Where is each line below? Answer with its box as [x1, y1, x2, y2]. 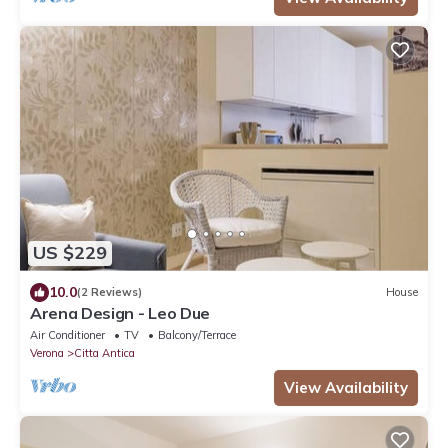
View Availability [284, 377, 408, 397]
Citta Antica [74, 345, 135, 360]
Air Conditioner [30, 327, 105, 342]
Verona [30, 345, 64, 360]
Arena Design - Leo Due [30, 302, 210, 323]
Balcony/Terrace [158, 327, 236, 342]
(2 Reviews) [77, 285, 142, 300]
